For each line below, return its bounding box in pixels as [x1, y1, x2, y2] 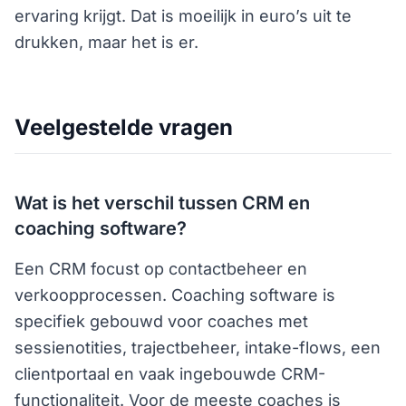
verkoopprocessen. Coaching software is [14, 285, 335, 304]
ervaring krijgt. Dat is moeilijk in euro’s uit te [14, 5, 352, 25]
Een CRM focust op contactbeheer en [14, 258, 307, 278]
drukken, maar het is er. [14, 32, 198, 52]
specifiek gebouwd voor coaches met [14, 311, 308, 331]
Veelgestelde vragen [14, 113, 233, 140]
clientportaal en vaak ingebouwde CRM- [14, 363, 325, 383]
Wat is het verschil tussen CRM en [14, 191, 310, 214]
